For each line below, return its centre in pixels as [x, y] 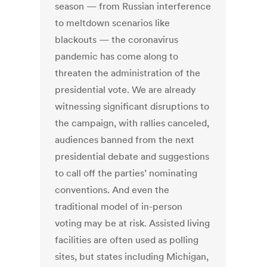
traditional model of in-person [119, 207]
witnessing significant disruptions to [132, 106]
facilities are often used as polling [127, 240]
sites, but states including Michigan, [132, 257]
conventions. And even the [112, 190]
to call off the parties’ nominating [126, 173]
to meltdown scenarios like [113, 23]
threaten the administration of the [128, 73]
